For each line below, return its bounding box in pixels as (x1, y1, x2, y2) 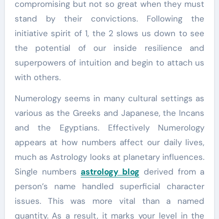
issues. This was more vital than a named (14, 196, 205, 207)
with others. (14, 72, 61, 83)
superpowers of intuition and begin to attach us (14, 57, 205, 68)
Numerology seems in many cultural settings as (14, 93, 205, 104)
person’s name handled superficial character (14, 181, 205, 192)
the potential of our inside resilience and (14, 43, 205, 54)
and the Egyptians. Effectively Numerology (14, 122, 205, 133)
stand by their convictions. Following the (14, 13, 205, 24)
